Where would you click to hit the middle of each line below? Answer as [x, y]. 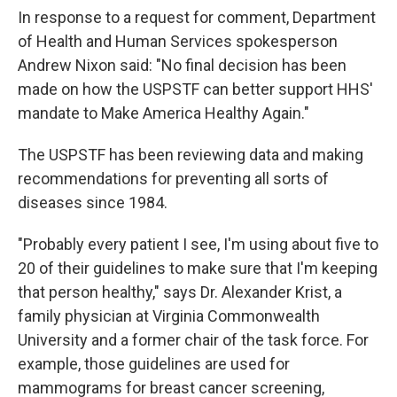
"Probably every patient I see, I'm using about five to [198, 244]
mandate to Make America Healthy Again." [163, 113]
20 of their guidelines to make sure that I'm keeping [198, 268]
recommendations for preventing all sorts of [173, 179]
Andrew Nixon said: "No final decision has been [182, 65]
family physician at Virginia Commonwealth [169, 316]
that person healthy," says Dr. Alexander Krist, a [180, 292]
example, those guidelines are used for [154, 364]
